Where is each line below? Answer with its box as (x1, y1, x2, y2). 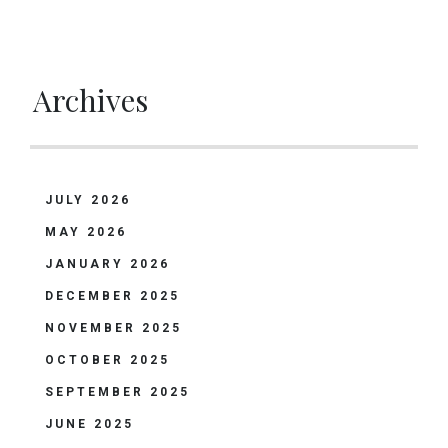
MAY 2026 (45, 225, 127, 239)
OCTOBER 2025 (45, 353, 170, 367)
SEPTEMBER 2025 (45, 385, 190, 399)
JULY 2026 (45, 193, 131, 207)
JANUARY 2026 (45, 257, 170, 271)
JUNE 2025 (45, 417, 134, 431)
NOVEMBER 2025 (45, 321, 182, 335)
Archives (33, 80, 148, 120)
